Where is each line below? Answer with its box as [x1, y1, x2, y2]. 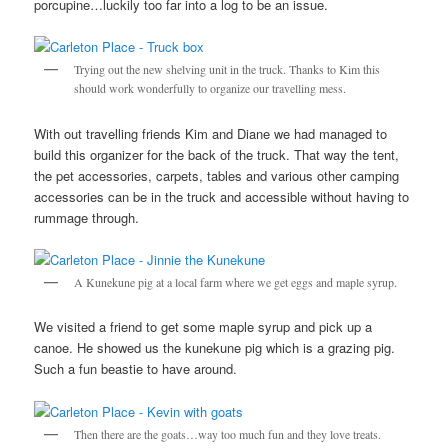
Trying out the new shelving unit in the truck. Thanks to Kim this [74, 61, 381, 78]
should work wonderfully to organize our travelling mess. [74, 80, 347, 97]
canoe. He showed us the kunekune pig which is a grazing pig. [34, 338, 396, 358]
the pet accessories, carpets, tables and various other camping [34, 165, 400, 185]
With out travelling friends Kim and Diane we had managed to [34, 123, 388, 143]
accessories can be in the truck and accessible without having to [34, 186, 410, 206]
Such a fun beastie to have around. [34, 359, 238, 379]
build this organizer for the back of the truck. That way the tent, [34, 144, 400, 164]
